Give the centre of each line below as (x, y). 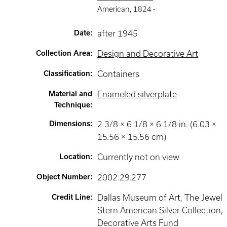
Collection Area (63, 53)
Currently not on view (139, 157)
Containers (119, 74)
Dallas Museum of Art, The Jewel (160, 198)
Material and (71, 94)
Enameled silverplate (137, 94)
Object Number (64, 177)
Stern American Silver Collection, (160, 210)
